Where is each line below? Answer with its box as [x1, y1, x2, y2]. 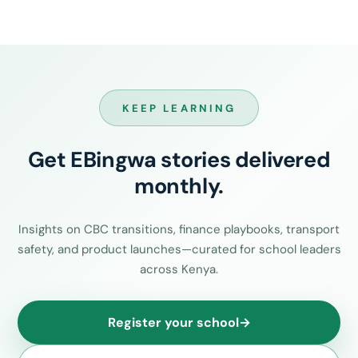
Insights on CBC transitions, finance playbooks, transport [18, 221, 340, 237]
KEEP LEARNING [121, 101, 237, 115]
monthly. [134, 172, 224, 201]
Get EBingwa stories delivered [27, 145, 331, 174]
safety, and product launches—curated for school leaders [17, 241, 341, 257]
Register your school [107, 313, 239, 331]
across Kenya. [140, 261, 218, 277]
